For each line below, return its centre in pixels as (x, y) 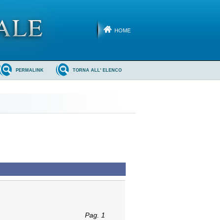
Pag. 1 (95, 215)
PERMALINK (30, 70)
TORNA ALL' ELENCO (97, 70)
